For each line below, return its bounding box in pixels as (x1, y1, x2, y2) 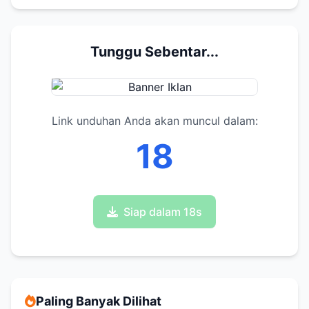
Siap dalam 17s (124, 204, 201, 219)
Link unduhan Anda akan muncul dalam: (51, 113, 258, 128)
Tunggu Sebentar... (90, 43, 219, 60)
